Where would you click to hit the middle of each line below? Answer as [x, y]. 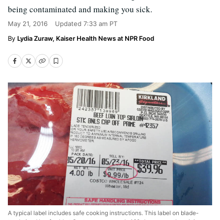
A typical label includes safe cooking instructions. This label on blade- [103, 213]
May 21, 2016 [28, 24]
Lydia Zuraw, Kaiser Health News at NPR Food [86, 38]
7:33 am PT [100, 24]
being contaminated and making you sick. [80, 9]
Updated [69, 24]
